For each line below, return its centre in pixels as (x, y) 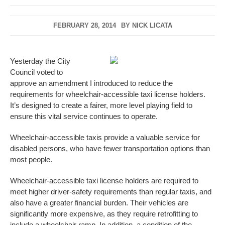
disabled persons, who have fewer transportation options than (110, 149)
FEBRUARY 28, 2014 (84, 26)
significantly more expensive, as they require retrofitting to (104, 214)
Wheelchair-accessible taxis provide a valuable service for (105, 138)
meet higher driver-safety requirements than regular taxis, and (111, 192)
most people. (31, 160)
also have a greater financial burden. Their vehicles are (99, 203)
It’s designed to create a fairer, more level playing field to (101, 105)
